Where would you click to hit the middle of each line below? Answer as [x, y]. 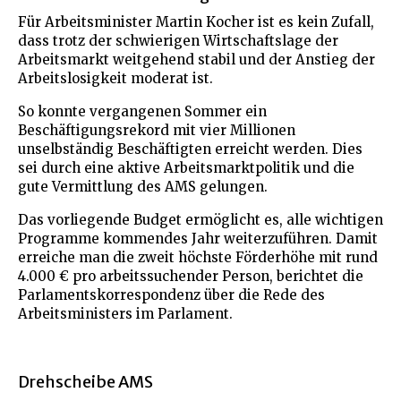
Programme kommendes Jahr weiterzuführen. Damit [198, 238]
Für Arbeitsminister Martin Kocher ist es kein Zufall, [196, 21]
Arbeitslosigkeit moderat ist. [115, 78]
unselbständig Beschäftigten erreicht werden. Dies [190, 149]
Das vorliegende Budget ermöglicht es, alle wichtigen [200, 219]
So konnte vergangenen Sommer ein [142, 111]
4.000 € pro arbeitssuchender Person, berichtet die [191, 276]
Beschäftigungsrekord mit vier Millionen [157, 130]
